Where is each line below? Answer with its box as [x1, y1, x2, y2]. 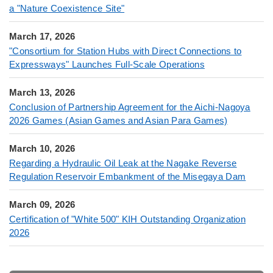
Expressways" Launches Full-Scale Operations [9, 59, 205, 70]
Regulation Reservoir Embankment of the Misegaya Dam [9, 171, 246, 182]
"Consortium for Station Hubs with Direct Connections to [9, 46, 242, 57]
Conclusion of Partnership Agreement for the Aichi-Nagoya [9, 102, 250, 113]
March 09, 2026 [9, 199, 76, 210]
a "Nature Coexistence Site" [9, 3, 125, 14]
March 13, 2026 [9, 87, 76, 98]
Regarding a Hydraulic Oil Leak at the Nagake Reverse [9, 158, 237, 169]
